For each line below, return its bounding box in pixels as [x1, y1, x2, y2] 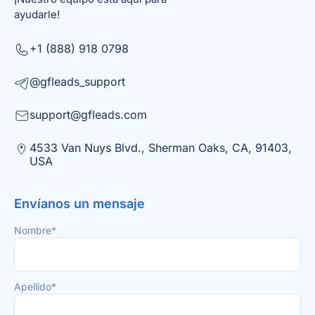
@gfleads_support [30, 74, 125, 89]
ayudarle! [14, 7, 60, 21]
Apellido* [14, 280, 56, 292]
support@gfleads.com [30, 107, 147, 122]
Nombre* [14, 224, 56, 236]
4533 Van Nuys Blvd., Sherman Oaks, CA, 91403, [30, 140, 292, 155]
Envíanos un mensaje [14, 195, 145, 211]
